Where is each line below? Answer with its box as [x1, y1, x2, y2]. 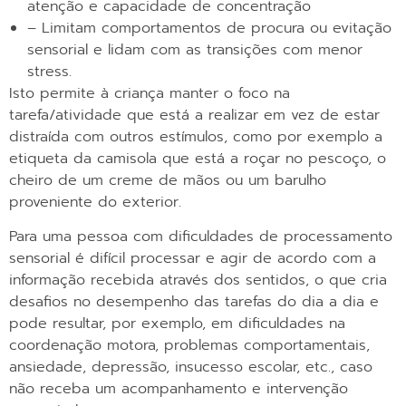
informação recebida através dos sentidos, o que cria [9, 269, 387, 292]
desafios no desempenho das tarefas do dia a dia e [9, 291, 379, 314]
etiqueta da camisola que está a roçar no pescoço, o [9, 147, 386, 169]
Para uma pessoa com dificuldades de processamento [9, 226, 392, 248]
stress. [27, 60, 72, 82]
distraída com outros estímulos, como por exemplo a [9, 125, 382, 148]
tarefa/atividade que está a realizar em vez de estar [9, 103, 380, 126]
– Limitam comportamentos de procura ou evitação [27, 16, 391, 39]
